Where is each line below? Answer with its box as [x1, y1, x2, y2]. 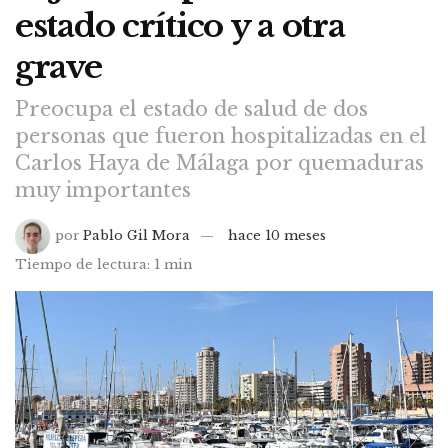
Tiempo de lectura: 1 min [15, 255, 193, 273]
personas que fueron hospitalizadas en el [15, 123, 427, 148]
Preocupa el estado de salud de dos [15, 96, 368, 121]
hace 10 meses [228, 226, 327, 244]
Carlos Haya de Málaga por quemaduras [15, 150, 424, 175]
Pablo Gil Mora [83, 226, 191, 244]
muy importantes [15, 177, 191, 202]
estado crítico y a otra [15, 6, 345, 47]
